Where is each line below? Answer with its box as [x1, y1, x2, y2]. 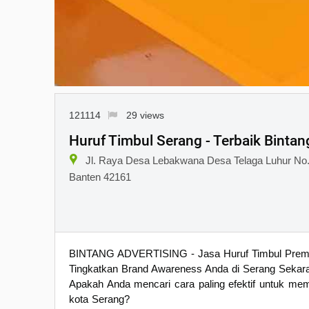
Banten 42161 [69, 170, 131, 183]
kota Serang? [69, 292, 130, 305]
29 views [126, 110, 164, 121]
